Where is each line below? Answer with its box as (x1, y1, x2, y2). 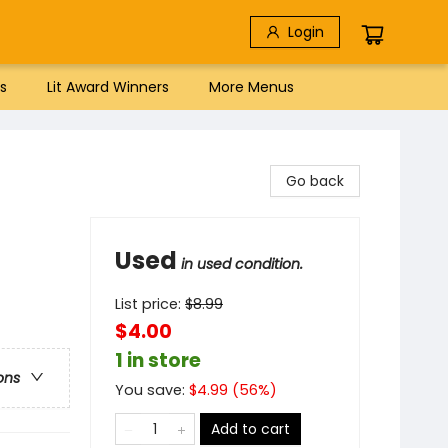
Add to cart (211, 419, 290, 439)
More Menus (209, 77, 294, 97)
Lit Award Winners (47, 77, 169, 97)
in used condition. (181, 254, 303, 274)
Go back (286, 171, 344, 191)
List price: (115, 294, 185, 314)
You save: (115, 380, 189, 400)
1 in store (115, 347, 201, 374)
